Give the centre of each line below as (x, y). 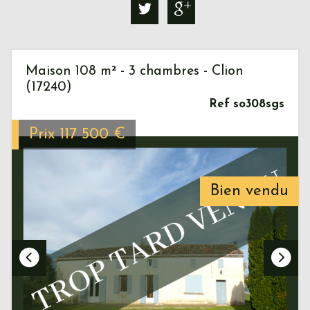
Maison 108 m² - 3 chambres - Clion (134, 71)
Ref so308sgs (247, 104)
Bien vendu (249, 191)
